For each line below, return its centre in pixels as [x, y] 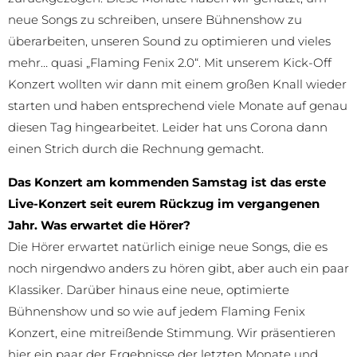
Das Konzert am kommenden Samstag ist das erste [167, 182]
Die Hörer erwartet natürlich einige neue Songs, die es [168, 246]
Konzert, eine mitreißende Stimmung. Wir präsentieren [172, 332]
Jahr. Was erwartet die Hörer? [99, 225]
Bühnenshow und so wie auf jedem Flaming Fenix [157, 311]
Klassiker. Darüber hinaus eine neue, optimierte [149, 289]
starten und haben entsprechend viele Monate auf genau [178, 105]
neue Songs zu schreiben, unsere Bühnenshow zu [155, 19]
